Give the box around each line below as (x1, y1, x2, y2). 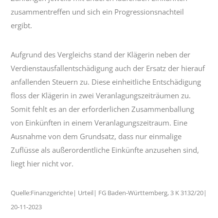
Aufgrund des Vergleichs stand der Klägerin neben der (11, 49, 191, 59)
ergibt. (11, 20, 33, 30)
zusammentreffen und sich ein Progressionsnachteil (11, 6, 184, 17)
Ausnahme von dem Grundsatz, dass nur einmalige (11, 131, 182, 141)
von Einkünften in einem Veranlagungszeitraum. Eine (11, 117, 188, 127)
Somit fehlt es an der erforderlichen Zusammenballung (11, 104, 195, 114)
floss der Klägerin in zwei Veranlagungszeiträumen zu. (11, 90, 191, 100)
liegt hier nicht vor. (11, 158, 74, 168)
